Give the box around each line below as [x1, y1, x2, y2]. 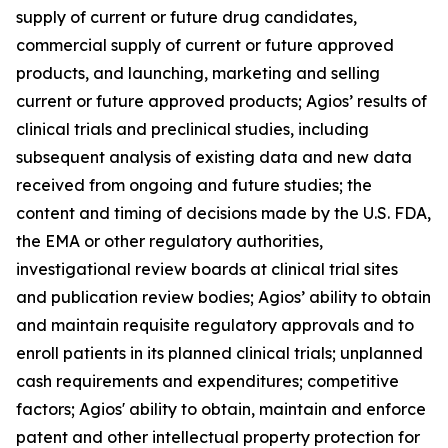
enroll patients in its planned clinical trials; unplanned [16, 342, 423, 363]
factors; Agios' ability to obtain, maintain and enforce [16, 398, 426, 419]
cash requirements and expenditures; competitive [16, 370, 399, 391]
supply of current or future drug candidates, [16, 6, 357, 27]
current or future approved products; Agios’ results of [16, 90, 427, 111]
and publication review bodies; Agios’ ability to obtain [16, 286, 431, 307]
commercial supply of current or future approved [16, 34, 394, 55]
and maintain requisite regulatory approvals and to [16, 314, 414, 335]
